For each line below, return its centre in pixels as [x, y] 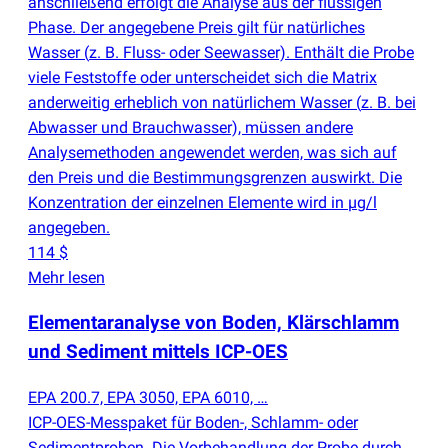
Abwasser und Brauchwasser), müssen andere [190, 128]
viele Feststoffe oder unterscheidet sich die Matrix [202, 78]
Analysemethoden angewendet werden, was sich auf [212, 153]
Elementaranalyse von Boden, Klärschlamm [213, 322]
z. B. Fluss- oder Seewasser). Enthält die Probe [251, 53]
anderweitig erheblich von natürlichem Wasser [192, 103]
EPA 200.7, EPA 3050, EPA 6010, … [148, 398]
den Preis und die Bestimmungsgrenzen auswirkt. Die [215, 178]
